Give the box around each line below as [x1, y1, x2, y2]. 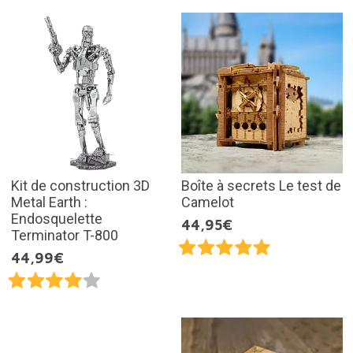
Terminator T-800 [10, 227, 118, 244]
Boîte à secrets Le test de [181, 177, 341, 195]
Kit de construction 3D [10, 177, 150, 195]
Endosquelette [10, 210, 102, 228]
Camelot [181, 194, 234, 211]
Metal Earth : [10, 194, 87, 211]
